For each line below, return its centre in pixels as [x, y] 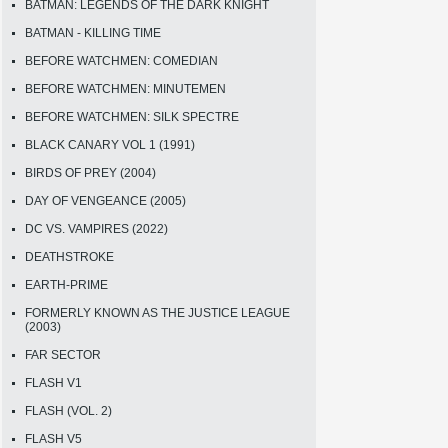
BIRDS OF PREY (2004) [90, 172]
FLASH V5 [53, 438]
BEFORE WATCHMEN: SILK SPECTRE [132, 116]
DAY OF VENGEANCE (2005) [105, 200]
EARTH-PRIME [66, 284]
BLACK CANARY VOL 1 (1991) [110, 144]
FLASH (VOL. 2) [68, 410]
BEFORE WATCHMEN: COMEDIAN [121, 60]
